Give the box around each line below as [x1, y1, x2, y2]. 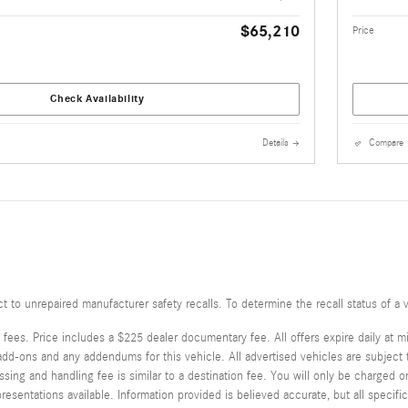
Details [262, 138, 289, 148]
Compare [369, 138, 403, 148]
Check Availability [50, 92, 145, 106]
